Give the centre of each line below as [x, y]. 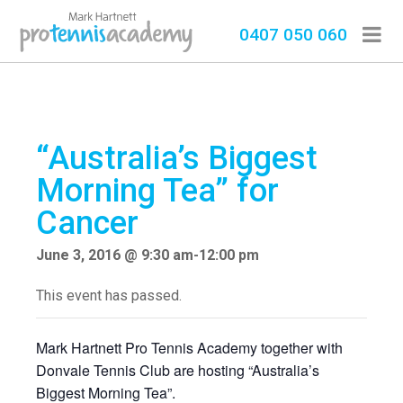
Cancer [88, 224]
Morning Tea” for [158, 191]
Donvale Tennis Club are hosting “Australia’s [178, 371]
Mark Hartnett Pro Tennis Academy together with [190, 348]
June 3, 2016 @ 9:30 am [115, 255]
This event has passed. [109, 296]
